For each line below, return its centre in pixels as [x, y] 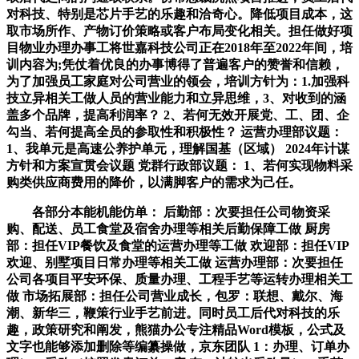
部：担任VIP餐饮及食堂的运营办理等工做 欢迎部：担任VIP [178, 246]
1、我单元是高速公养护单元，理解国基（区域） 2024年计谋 [178, 149]
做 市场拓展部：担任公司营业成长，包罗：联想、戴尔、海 [175, 296]
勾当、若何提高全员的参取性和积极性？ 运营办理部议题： [175, 132]
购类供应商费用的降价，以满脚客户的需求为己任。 [154, 183]
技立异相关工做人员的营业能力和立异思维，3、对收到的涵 [176, 99]
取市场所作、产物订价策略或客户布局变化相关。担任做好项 [179, 31]
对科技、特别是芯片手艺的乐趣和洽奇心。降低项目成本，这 [179, 14]
